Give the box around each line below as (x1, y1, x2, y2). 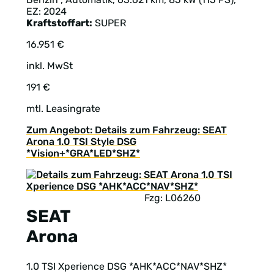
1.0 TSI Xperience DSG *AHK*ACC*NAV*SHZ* (26, 261, 227, 273)
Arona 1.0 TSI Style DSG (26, 135, 136, 147)
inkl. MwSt (26, 59, 73, 72)
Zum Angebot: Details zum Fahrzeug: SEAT (26, 124, 227, 136)
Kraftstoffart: (26, 17, 92, 29)
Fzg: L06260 (144, 191, 201, 204)
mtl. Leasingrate (26, 102, 100, 114)
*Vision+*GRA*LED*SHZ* (26, 147, 140, 159)
